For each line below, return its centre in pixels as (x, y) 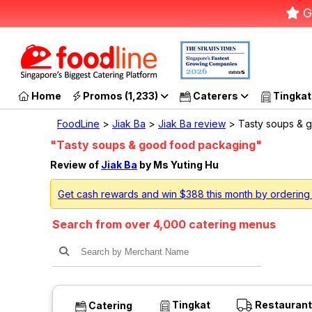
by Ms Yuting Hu (178, 165)
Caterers (216, 96)
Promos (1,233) (120, 96)
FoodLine (78, 124)
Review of (76, 165)
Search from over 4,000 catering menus (164, 224)
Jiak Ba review (192, 124)
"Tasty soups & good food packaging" (156, 145)
